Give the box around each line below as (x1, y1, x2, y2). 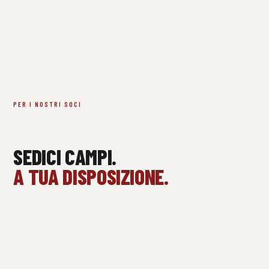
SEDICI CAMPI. (13, 144, 116, 170)
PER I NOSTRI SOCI (13, 100, 82, 109)
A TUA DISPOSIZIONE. (13, 164, 169, 190)
